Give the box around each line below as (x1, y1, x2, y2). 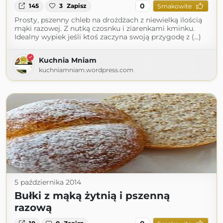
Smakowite (157, 2, 192, 10)
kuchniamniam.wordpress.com (39, 66, 133, 74)
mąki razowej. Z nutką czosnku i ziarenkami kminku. (14, 24, 195, 33)
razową (14, 202, 52, 214)
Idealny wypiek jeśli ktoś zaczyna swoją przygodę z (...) (14, 32, 201, 42)
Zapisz (67, 2, 87, 10)
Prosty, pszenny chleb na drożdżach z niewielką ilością (14, 15, 202, 25)
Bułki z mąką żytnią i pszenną (14, 190, 170, 202)
